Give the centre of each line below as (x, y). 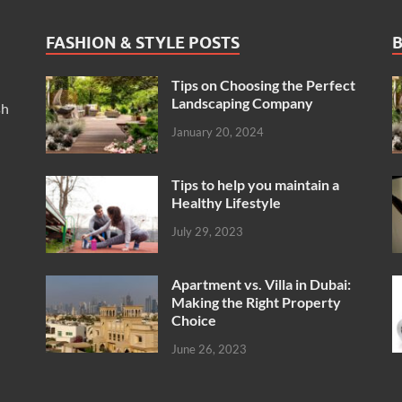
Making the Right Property (256, 302)
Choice (193, 320)
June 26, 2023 (209, 349)
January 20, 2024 (217, 131)
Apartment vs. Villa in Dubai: (261, 284)
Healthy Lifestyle (226, 203)
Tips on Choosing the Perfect (263, 84)
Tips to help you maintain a (255, 185)
